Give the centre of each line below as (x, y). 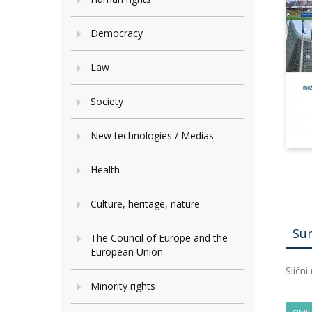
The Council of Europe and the (159, 238)
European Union (127, 252)
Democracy (117, 33)
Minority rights (123, 286)
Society (107, 101)
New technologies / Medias (152, 135)
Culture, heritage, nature (145, 204)
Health (105, 170)
